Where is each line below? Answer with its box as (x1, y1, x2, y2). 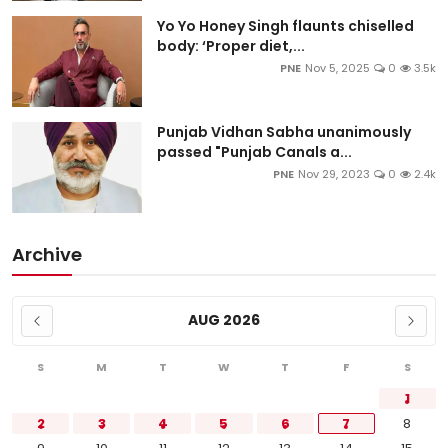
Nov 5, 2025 (305, 59, 370, 76)
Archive (12, 241, 82, 267)
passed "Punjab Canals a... (157, 141, 352, 162)
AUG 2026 (188, 310, 260, 331)
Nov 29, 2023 (298, 165, 370, 182)
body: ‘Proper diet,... (157, 35, 305, 56)
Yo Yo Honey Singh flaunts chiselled (157, 15, 414, 36)
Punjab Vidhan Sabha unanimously (157, 121, 411, 142)
